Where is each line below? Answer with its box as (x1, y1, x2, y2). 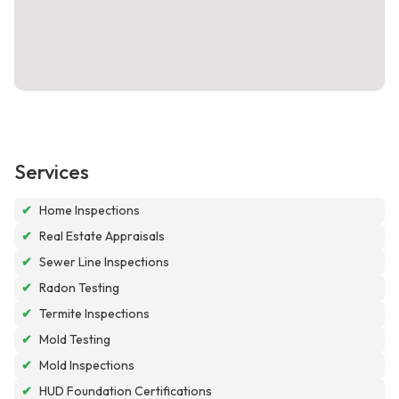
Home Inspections (39, 202, 140, 219)
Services (14, 159, 89, 185)
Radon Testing (39, 280, 119, 297)
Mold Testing (39, 331, 110, 348)
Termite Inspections (39, 305, 150, 322)
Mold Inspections (39, 357, 134, 374)
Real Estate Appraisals (39, 228, 165, 245)
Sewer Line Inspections (39, 254, 169, 271)
